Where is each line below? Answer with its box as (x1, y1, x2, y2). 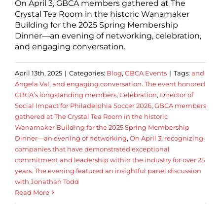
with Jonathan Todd (15, 177, 79, 185)
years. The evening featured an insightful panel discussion (15, 166, 201, 175)
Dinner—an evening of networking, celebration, (15, 31, 201, 40)
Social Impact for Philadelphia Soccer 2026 (15, 101, 151, 110)
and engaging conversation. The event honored (52, 79, 205, 88)
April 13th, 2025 (15, 69, 62, 77)
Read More (15, 188, 49, 196)
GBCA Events (125, 69, 167, 77)
